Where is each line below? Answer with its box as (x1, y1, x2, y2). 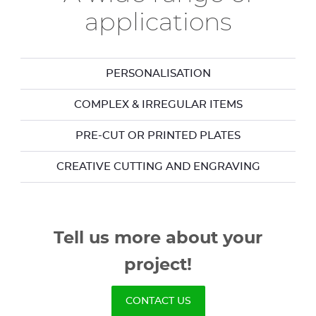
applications (85, 11, 231, 35)
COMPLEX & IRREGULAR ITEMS (73, 99, 243, 110)
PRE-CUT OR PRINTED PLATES (75, 130, 241, 141)
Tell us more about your (54, 230, 262, 247)
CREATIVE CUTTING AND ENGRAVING (56, 162, 260, 172)
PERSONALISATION (105, 68, 211, 79)
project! (124, 257, 192, 274)
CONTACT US (125, 296, 191, 306)
